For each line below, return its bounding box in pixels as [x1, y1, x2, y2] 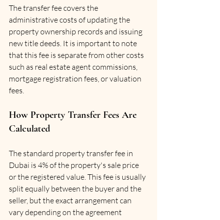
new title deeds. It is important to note [9, 38, 138, 48]
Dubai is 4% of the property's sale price [9, 160, 140, 170]
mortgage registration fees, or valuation [9, 74, 143, 83]
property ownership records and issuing [9, 27, 144, 36]
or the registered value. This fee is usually [9, 172, 147, 182]
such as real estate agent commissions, [9, 62, 139, 72]
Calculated [9, 123, 50, 135]
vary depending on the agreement [9, 207, 123, 217]
